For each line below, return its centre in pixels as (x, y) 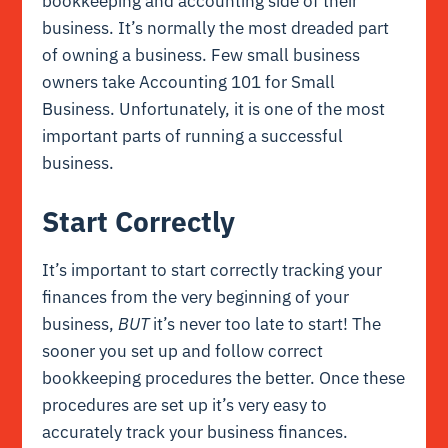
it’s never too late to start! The (265, 323)
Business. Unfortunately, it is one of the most (214, 109)
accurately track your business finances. (195, 431)
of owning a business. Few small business (201, 55)
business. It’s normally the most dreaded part (216, 28)
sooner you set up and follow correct (183, 350)
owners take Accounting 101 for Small (189, 82)
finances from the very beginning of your (196, 296)
